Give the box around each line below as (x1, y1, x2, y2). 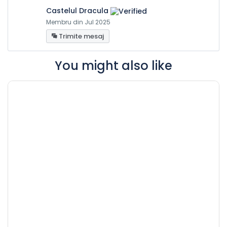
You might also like (55, 57, 172, 74)
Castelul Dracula (46, 6, 108, 16)
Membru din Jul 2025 (46, 18, 110, 27)
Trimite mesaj (57, 31, 104, 42)
